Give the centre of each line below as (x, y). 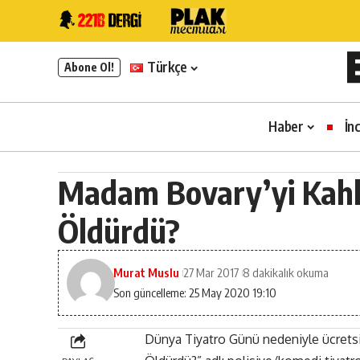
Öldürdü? (119, 231)
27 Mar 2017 (211, 273)
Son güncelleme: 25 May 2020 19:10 (195, 293)
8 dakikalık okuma (286, 273)
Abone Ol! (89, 67)
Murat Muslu (147, 273)
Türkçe (168, 67)
